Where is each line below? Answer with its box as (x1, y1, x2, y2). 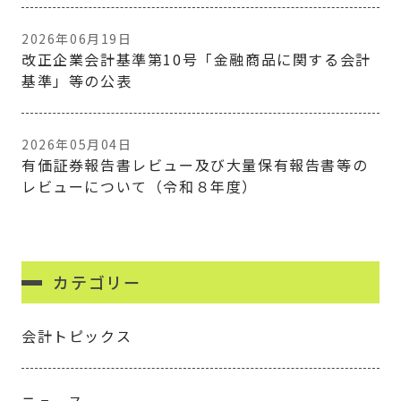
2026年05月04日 (21, 135, 132, 153)
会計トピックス (21, 325, 132, 346)
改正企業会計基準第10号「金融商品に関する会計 (21, 48, 371, 70)
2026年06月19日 (21, 30, 132, 47)
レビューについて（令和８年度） (21, 175, 259, 197)
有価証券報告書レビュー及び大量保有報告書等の (21, 154, 369, 175)
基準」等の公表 (21, 70, 132, 91)
